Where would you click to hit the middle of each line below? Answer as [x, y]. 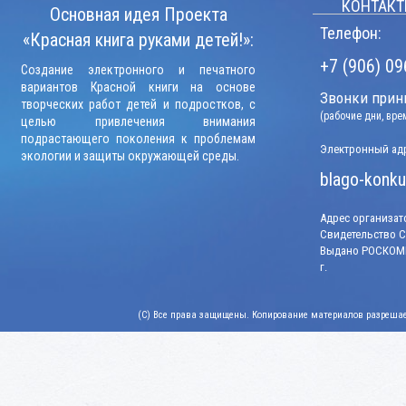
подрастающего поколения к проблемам [138, 139]
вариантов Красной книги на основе [138, 87]
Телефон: [351, 34]
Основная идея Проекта [138, 15]
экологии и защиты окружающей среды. [130, 156]
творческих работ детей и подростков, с [138, 105]
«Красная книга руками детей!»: [138, 40]
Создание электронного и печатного [138, 70]
